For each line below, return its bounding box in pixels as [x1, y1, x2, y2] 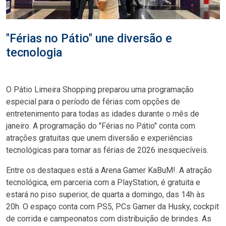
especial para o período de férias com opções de [6, 97, 180, 106]
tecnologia [6, 45, 62, 60]
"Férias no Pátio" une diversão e [6, 31, 172, 45]
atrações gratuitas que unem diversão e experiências [6, 133, 193, 143]
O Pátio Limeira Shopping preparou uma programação [6, 85, 194, 94]
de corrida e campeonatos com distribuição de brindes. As [6, 214, 211, 223]
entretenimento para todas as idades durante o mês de [6, 109, 199, 119]
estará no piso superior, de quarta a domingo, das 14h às [6, 190, 205, 199]
